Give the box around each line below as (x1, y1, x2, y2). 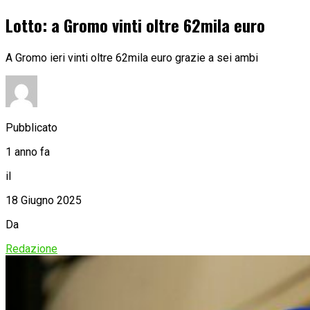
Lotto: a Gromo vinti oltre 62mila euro (6, 12, 265, 38)
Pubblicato (6, 120, 57, 134)
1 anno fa (6, 145, 50, 158)
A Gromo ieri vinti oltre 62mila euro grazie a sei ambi (6, 51, 258, 64)
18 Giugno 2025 (6, 193, 82, 207)
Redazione (6, 241, 57, 255)
